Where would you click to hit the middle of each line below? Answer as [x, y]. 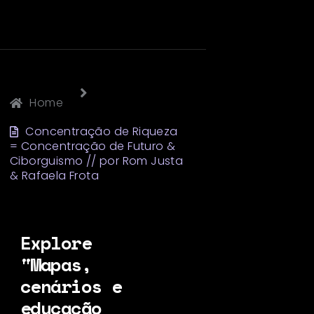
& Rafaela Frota [54, 175]
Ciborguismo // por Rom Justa [96, 161]
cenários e [71, 286]
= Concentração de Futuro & [93, 146]
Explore [56, 242]
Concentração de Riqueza [102, 131]
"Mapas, [56, 264]
